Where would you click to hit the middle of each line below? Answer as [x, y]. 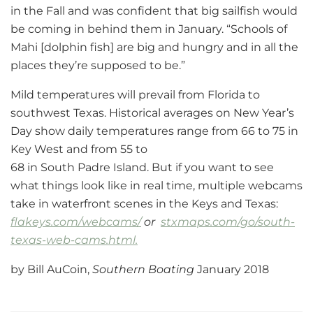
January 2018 [232, 269]
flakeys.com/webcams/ [76, 221]
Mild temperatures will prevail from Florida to [135, 94]
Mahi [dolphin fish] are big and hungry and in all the [154, 47]
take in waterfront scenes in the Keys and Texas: [144, 203]
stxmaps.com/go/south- [228, 221]
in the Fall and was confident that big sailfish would [154, 10]
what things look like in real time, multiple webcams [156, 185]
